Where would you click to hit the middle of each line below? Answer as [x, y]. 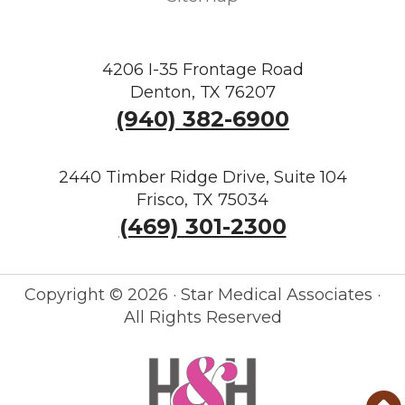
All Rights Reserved [202, 317]
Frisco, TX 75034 [202, 199]
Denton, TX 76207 [202, 92]
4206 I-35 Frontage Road [202, 69]
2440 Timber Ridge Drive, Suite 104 [202, 177]
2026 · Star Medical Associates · [254, 294]
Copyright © [76, 294]
